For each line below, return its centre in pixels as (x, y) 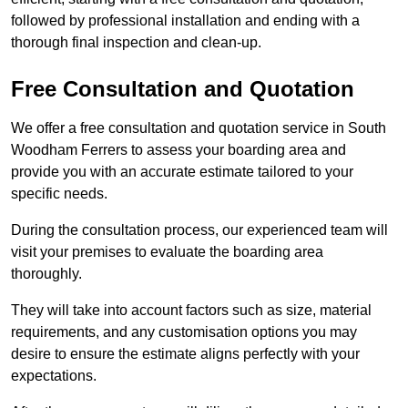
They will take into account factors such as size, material (191, 311)
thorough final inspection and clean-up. (136, 43)
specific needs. (59, 194)
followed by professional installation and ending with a (185, 21)
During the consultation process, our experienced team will (199, 230)
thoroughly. (46, 274)
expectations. (54, 376)
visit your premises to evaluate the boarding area (167, 252)
